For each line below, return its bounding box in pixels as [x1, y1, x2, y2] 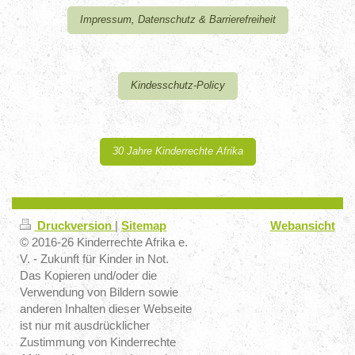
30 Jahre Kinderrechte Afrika [112, 145, 243, 157]
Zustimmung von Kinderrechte [20, 335, 177, 349]
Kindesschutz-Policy [130, 79, 225, 91]
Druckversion [34, 219, 116, 233]
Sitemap [121, 219, 167, 233]
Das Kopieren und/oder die [20, 269, 158, 283]
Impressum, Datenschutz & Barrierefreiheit [79, 14, 276, 26]
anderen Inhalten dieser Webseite [20, 302, 193, 316]
